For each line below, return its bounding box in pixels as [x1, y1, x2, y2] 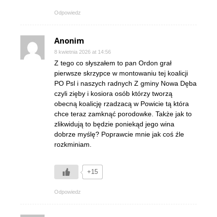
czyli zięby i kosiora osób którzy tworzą [54, 90, 172, 98]
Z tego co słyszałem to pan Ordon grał [54, 59, 171, 67]
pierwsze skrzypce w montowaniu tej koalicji [54, 69, 188, 77]
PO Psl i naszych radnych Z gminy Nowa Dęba [54, 79, 197, 88]
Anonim [54, 35, 84, 46]
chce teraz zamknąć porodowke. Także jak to [54, 110, 192, 118]
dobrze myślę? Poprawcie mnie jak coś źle [54, 130, 184, 139]
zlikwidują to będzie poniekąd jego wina [54, 120, 174, 128]
